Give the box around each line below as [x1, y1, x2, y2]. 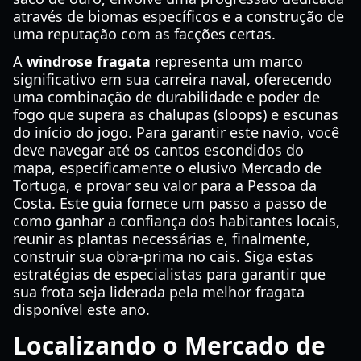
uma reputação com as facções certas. [13, 24, 276, 44]
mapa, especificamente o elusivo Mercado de [13, 158, 322, 177]
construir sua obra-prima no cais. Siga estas [13, 247, 313, 266]
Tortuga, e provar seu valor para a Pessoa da [13, 176, 317, 195]
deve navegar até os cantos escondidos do [13, 140, 304, 160]
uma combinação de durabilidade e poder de [13, 87, 320, 106]
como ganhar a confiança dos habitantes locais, [13, 211, 340, 230]
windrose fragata [27, 52, 151, 71]
